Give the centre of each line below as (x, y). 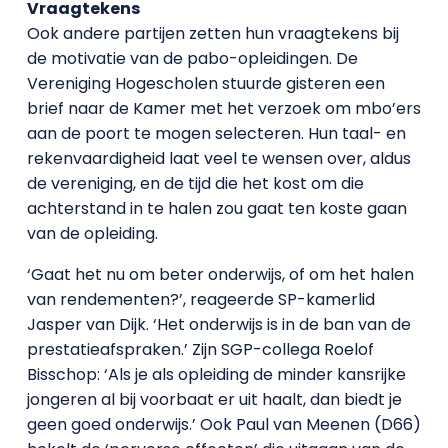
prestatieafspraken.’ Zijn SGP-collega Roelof (200, 349)
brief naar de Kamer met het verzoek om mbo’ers (223, 108)
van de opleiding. (92, 233)
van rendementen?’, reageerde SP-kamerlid (200, 299)
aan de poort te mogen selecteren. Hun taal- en (216, 133)
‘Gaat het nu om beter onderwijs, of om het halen (220, 274)
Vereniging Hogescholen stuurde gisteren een (205, 83)
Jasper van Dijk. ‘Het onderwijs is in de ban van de (218, 324)
